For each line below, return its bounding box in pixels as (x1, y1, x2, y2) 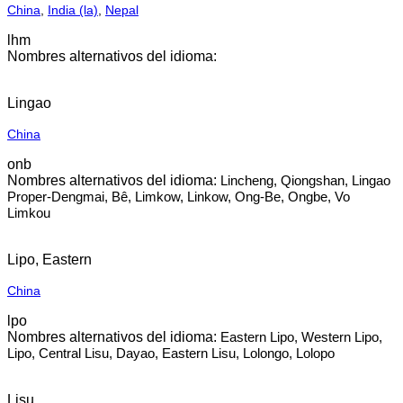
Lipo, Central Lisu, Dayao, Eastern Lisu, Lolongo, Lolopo (7, 345, 335, 361)
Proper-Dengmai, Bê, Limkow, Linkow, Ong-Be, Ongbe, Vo (7, 189, 350, 204)
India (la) (48, 3, 98, 17)
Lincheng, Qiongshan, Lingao (220, 173, 390, 188)
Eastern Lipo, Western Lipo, (220, 329, 382, 345)
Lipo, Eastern (7, 252, 92, 267)
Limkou (7, 205, 50, 220)
